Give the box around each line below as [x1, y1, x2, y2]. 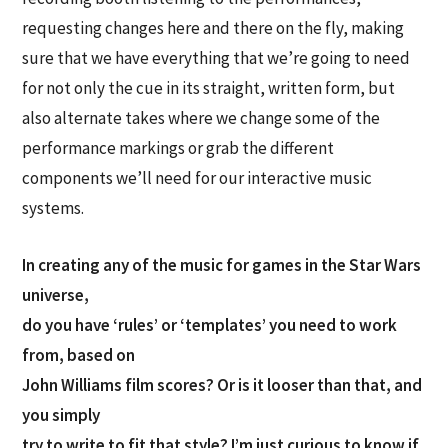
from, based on [22, 344, 136, 367]
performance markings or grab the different [22, 137, 335, 160]
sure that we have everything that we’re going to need [22, 47, 411, 70]
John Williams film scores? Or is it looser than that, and [22, 374, 423, 397]
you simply [22, 404, 101, 427]
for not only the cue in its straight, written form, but [22, 77, 396, 100]
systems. [22, 197, 85, 220]
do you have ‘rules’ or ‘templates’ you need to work [22, 314, 398, 337]
